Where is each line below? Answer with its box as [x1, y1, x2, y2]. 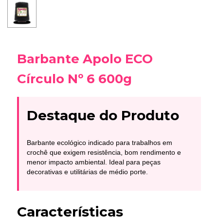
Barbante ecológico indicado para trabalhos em [27, 138, 172, 146]
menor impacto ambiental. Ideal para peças [27, 158, 161, 166]
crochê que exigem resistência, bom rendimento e [27, 148, 181, 156]
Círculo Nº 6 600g [17, 71, 132, 87]
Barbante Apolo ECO [17, 51, 153, 67]
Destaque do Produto [27, 107, 179, 124]
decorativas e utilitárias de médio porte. [27, 167, 148, 176]
